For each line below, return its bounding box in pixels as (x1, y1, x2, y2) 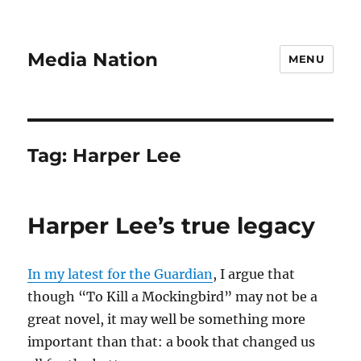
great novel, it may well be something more (27, 311, 306, 327)
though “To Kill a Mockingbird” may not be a (27, 288, 318, 305)
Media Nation (27, 48, 159, 71)
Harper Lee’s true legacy (27, 212, 316, 239)
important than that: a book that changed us (27, 334, 316, 350)
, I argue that (213, 266, 296, 282)
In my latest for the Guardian (27, 266, 214, 282)
